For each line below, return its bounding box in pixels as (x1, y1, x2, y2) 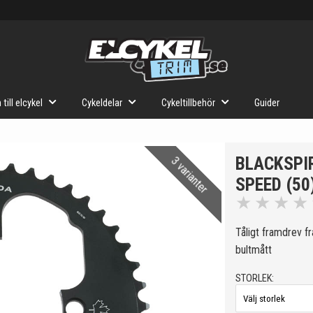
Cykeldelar (82, 97, 122, 109)
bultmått (235, 243, 272, 256)
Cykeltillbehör (161, 97, 215, 109)
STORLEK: (235, 272, 275, 284)
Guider (254, 97, 279, 109)
